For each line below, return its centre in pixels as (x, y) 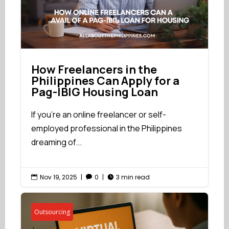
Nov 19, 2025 (59, 177)
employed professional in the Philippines (107, 128)
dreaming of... (56, 142)
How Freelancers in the (94, 69)
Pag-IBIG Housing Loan (95, 92)
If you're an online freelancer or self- (99, 114)
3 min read (133, 177)
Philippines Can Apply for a (105, 81)
